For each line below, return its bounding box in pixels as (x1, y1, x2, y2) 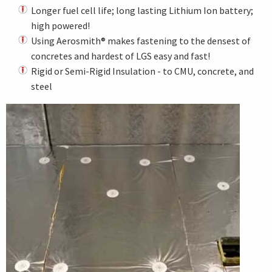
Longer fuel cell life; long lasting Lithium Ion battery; (30, 4, 253, 16)
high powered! (30, 19, 90, 32)
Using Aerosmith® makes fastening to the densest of (30, 35, 251, 47)
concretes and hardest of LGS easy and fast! (30, 50, 210, 62)
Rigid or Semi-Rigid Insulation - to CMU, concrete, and (30, 65, 254, 77)
